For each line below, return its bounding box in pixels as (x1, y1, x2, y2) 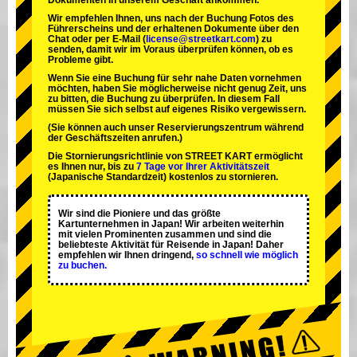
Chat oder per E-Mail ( (48, 33, 146, 45)
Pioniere (113, 208, 151, 220)
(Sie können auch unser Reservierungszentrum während (48, 122, 304, 134)
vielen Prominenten (75, 229, 163, 241)
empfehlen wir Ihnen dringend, (58, 249, 196, 261)
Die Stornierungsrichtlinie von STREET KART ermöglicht (48, 151, 303, 163)
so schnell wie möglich (196, 249, 298, 261)
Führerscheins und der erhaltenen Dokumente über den (48, 23, 299, 35)
